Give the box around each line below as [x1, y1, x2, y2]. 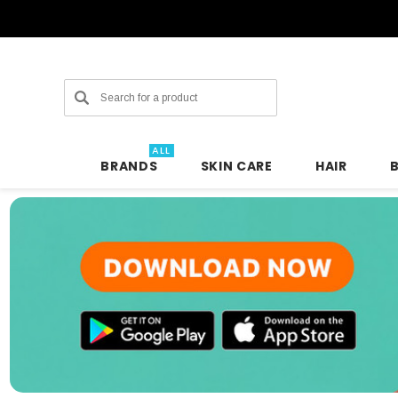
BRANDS [100, 157, 158, 175]
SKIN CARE [200, 157, 273, 175]
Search [64, 84, 99, 97]
